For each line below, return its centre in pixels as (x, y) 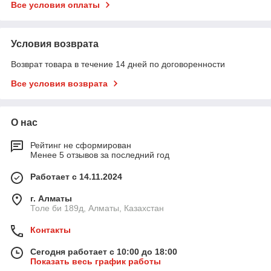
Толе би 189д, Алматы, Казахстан (97, 208)
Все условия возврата (59, 83)
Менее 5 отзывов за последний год (100, 155)
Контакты (51, 230)
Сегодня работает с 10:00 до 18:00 (104, 251)
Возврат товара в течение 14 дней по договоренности (118, 64)
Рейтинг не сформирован (81, 145)
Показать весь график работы (96, 261)
